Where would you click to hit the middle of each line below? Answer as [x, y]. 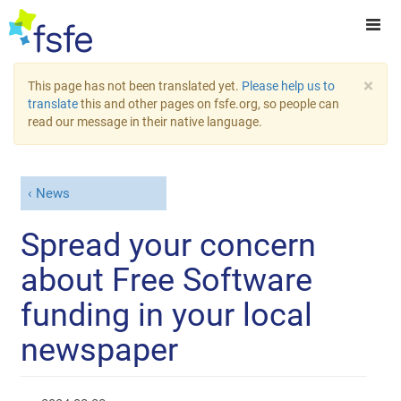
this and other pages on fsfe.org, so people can [209, 104]
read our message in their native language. [145, 122]
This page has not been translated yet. [135, 86]
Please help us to [288, 86]
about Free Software [167, 280]
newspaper [100, 350]
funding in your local [167, 315]
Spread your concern [169, 245]
